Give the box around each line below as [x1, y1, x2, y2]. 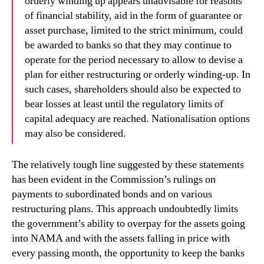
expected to [193, 82, 241, 96]
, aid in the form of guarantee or [109, 9, 242, 22]
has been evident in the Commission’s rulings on [12, 172, 216, 186]
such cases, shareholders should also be [25, 82, 193, 96]
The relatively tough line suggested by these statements [12, 157, 244, 171]
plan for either [25, 68, 87, 81]
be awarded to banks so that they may [25, 38, 184, 52]
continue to [184, 38, 232, 52]
